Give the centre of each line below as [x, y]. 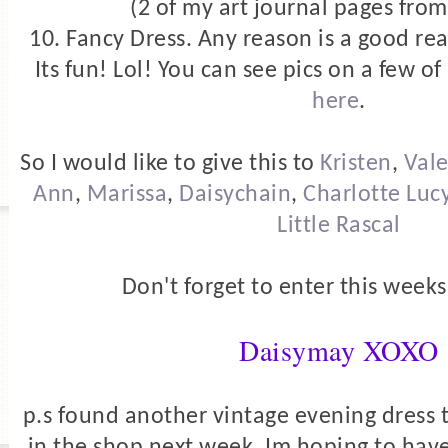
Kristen [356, 163]
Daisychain [235, 194]
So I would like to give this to [170, 163]
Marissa [126, 194]
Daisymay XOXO [339, 349]
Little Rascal [339, 225]
